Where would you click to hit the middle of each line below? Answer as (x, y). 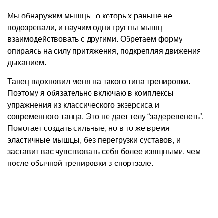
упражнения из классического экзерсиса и (83, 105)
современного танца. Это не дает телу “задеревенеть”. (106, 116)
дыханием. (27, 62)
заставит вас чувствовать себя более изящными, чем (104, 151)
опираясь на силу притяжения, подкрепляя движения (104, 51)
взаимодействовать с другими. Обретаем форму (95, 39)
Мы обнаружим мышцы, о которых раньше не (90, 16)
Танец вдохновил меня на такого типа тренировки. (99, 81)
